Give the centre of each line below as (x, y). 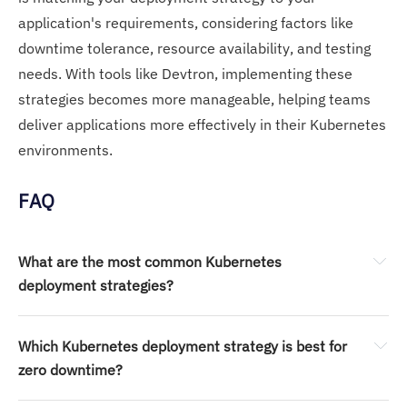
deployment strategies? (96, 286)
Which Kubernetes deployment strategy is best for (183, 347)
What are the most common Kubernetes (150, 262)
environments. (65, 150)
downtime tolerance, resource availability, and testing (194, 49)
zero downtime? (70, 370)
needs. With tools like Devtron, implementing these (185, 74)
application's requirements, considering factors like (186, 23)
